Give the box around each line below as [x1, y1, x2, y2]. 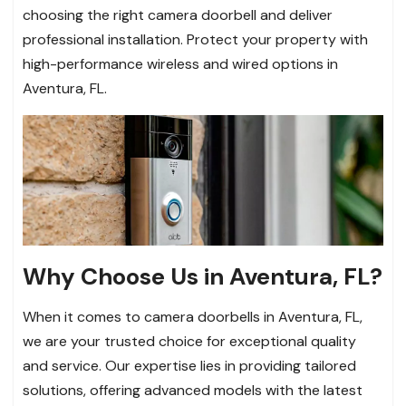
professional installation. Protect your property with [23, 29, 368, 49]
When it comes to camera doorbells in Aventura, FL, [23, 307, 362, 327]
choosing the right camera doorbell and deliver [23, 5, 333, 24]
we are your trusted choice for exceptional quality [23, 332, 356, 352]
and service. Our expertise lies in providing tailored [23, 356, 356, 376]
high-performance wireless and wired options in [23, 53, 338, 73]
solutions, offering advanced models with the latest [23, 381, 362, 401]
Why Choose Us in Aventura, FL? [23, 261, 382, 293]
